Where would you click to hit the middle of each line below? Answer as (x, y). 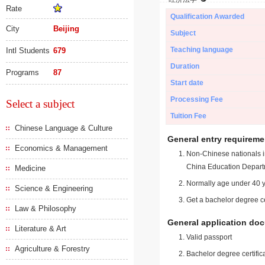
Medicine (30, 168)
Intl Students (28, 51)
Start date (187, 83)
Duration (185, 66)
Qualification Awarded (207, 17)
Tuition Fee (188, 116)
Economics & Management (61, 148)
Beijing (67, 29)
